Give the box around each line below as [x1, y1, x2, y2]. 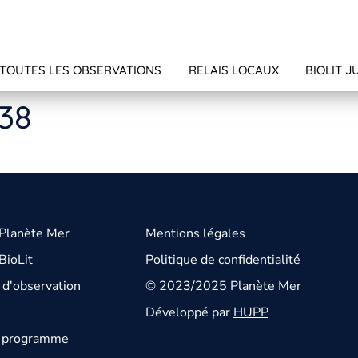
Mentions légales [145, 225, 245, 243]
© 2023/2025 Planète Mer [145, 277, 301, 296]
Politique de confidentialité [145, 251, 300, 269]
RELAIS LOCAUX [188, 62, 279, 78]
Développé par [145, 304, 233, 322]
